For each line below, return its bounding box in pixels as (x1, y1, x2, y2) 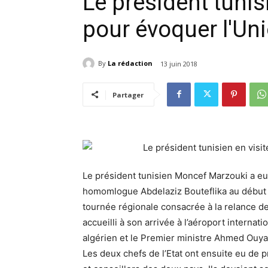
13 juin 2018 (160, 59, 197, 68)
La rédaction (108, 59, 153, 68)
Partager (112, 90, 144, 99)
